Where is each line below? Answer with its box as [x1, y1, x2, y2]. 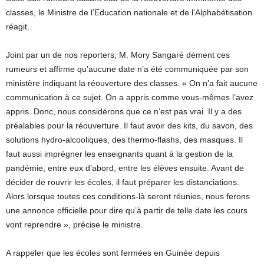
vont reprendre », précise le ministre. [6, 220, 143, 230]
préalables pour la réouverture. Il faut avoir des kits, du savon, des [6, 121, 253, 131]
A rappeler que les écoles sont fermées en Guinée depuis [6, 248, 220, 258]
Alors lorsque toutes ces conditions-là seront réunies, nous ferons [6, 192, 250, 202]
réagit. [6, 22, 29, 32]
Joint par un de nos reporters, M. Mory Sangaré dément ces [6, 50, 230, 60]
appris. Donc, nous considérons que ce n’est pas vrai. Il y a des [6, 107, 242, 117]
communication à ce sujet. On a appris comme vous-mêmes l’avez [6, 93, 253, 103]
